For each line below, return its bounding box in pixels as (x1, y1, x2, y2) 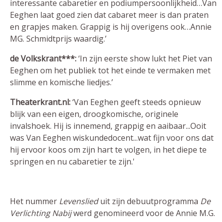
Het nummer (10, 196, 59, 207)
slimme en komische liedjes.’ (10, 77, 113, 88)
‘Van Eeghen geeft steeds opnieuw (70, 97, 201, 108)
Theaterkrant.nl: (10, 97, 70, 108)
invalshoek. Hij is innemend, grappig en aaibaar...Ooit (10, 120, 206, 131)
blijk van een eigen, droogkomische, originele (10, 109, 178, 119)
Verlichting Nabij (10, 208, 71, 219)
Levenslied (59, 196, 98, 207)
